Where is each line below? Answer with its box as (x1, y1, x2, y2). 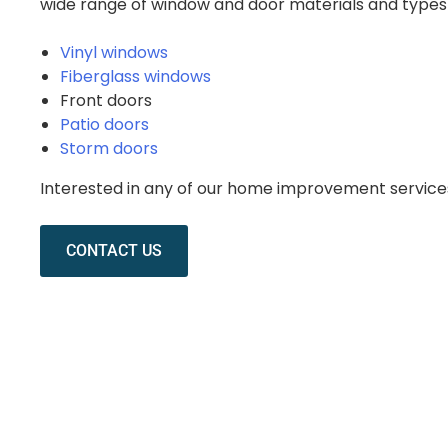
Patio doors (60, 113, 149, 137)
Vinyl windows (60, 41, 168, 65)
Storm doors (60, 137, 158, 161)
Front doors (60, 89, 152, 113)
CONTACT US (66, 241, 162, 261)
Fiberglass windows (60, 65, 211, 89)
